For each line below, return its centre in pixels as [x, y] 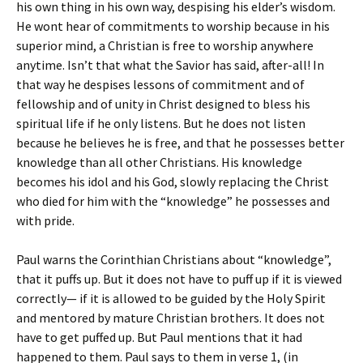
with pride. [45, 220]
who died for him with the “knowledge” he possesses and [173, 201]
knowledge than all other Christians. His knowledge [159, 162]
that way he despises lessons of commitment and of [160, 84]
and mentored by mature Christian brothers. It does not [171, 318]
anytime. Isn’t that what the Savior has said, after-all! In [170, 65]
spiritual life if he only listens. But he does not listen [161, 123]
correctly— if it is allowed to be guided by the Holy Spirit [171, 298]
